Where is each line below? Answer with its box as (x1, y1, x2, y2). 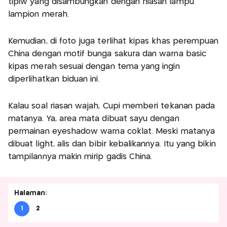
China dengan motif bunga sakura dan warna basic (8, 50, 207, 58)
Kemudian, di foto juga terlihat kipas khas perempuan (8, 37, 219, 46)
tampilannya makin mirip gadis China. (8, 153, 153, 161)
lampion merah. (8, 11, 69, 19)
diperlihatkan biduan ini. (8, 75, 100, 84)
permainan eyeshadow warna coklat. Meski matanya (8, 128, 215, 136)
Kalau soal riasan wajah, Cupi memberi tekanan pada (8, 102, 215, 110)
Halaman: (14, 190, 47, 197)
